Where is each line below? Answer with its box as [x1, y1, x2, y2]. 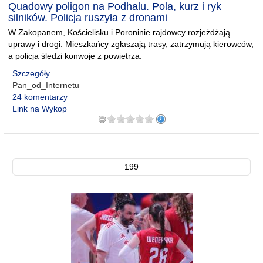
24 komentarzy [12, 92, 68, 102]
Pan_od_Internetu [12, 80, 79, 90]
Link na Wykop [12, 104, 67, 113]
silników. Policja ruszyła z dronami [8, 12, 167, 23]
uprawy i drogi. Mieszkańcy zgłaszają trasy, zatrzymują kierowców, [8, 39, 254, 49]
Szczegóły [12, 69, 50, 78]
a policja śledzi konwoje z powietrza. [8, 51, 142, 60]
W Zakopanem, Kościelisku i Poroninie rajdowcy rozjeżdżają [8, 28, 230, 37]
